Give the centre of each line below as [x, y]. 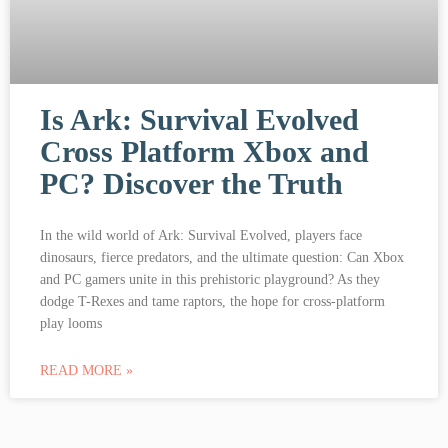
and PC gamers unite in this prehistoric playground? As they [210, 279]
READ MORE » [86, 370]
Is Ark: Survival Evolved [199, 119]
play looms [71, 323]
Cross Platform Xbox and [204, 151]
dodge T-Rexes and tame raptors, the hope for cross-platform [212, 301]
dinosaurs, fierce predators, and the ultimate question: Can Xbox [222, 257]
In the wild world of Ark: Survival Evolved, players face [201, 235]
